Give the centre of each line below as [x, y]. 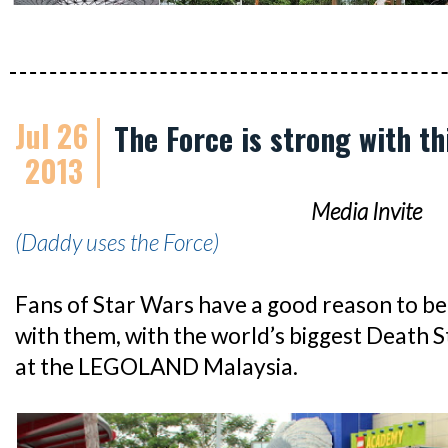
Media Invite [367, 211]
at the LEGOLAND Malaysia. [156, 366]
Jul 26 [51, 135]
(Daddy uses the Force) [117, 242]
